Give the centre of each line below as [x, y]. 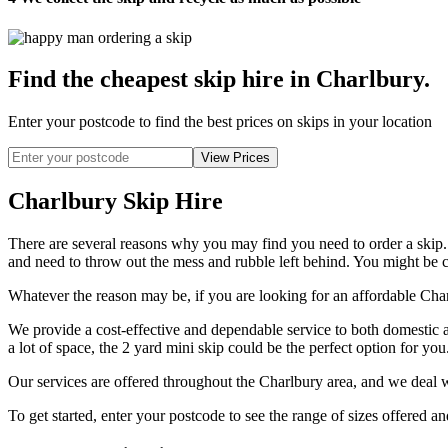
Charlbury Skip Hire [115, 201]
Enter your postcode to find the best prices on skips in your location [220, 122]
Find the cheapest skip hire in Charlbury [216, 79]
